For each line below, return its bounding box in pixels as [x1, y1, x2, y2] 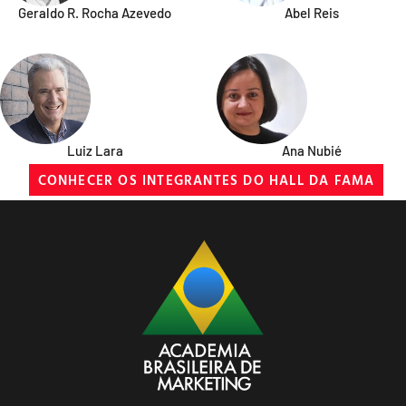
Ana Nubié [281, 141, 342, 159]
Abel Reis [284, 4, 339, 21]
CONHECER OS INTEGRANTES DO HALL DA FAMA [37, 169, 375, 190]
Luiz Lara [66, 141, 123, 159]
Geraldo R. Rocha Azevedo [18, 4, 171, 21]
